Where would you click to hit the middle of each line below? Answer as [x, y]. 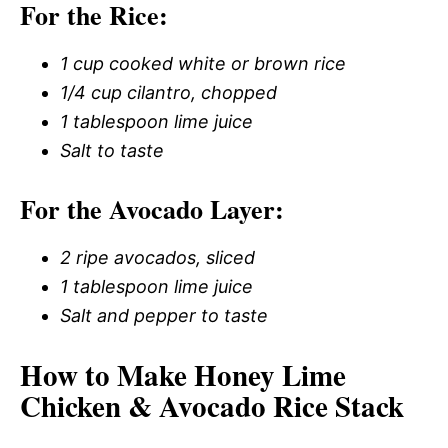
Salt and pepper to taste [164, 315]
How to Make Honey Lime [183, 375]
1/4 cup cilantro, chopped [168, 92]
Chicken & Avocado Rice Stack [212, 406]
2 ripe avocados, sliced [157, 257]
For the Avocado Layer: [152, 209]
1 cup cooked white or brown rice [203, 63]
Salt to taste [112, 150]
